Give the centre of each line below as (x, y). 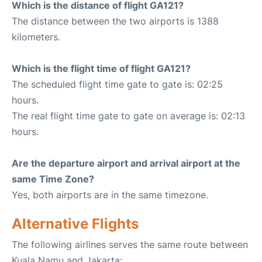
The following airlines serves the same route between (130, 245)
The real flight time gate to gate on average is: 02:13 (128, 116)
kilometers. (36, 37)
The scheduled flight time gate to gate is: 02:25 (117, 85)
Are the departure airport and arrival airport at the (126, 163)
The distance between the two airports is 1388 (115, 21)
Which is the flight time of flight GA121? (101, 69)
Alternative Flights (75, 224)
